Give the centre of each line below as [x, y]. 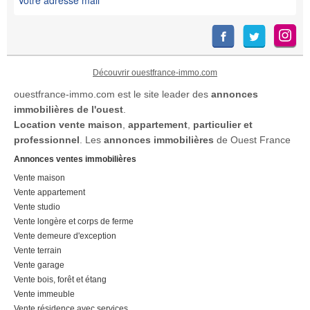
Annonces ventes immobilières [75, 159]
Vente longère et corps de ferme [74, 221]
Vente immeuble [44, 294]
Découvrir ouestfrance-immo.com [155, 72]
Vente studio [37, 207]
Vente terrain [38, 250]
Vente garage [39, 265]
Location [35, 124]
